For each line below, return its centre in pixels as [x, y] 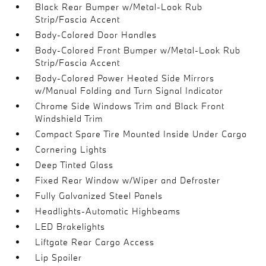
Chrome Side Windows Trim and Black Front [130, 106]
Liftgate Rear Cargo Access [95, 242]
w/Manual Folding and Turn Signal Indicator [129, 90]
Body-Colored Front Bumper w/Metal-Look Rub [138, 50]
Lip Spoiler [59, 257]
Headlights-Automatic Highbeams [108, 211]
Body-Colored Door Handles [96, 34]
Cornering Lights [71, 149]
